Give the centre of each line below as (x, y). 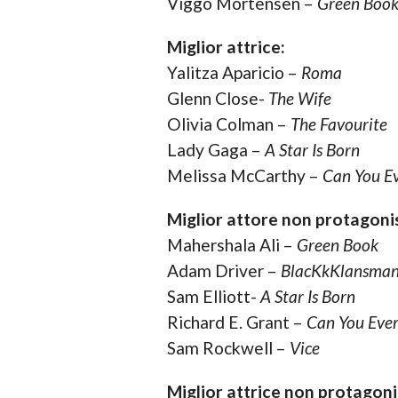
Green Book (337, 245)
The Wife (299, 99)
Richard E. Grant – (236, 322)
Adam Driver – (223, 271)
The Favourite (338, 124)
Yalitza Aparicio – (234, 73)
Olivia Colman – (228, 124)
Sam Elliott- (213, 297)
